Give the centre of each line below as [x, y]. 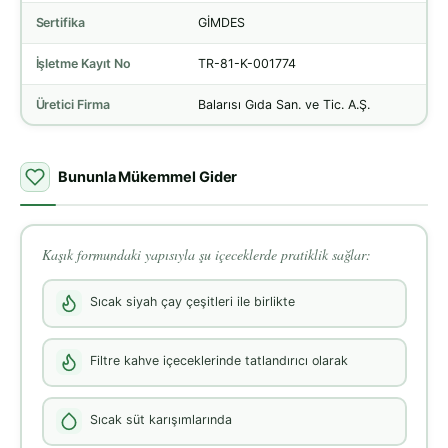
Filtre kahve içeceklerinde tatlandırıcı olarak [219, 361]
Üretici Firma [73, 104]
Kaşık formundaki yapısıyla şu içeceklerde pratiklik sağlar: [206, 254]
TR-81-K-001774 [246, 63]
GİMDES [221, 22]
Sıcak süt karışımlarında [161, 420]
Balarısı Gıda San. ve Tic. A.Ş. [283, 104]
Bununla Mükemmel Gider [148, 177]
